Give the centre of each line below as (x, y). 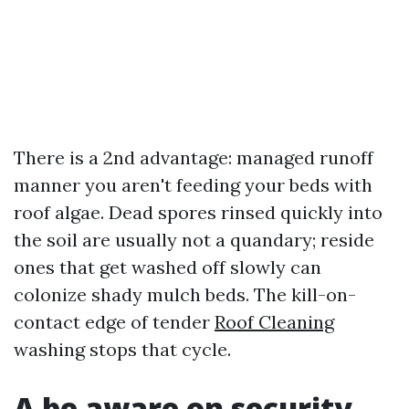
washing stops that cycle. (122, 349)
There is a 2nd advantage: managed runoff (194, 157)
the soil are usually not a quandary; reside (194, 240)
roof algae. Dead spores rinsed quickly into (198, 212)
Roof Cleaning (274, 322)
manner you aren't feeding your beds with (193, 185)
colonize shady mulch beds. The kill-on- (185, 294)
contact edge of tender (114, 322)
